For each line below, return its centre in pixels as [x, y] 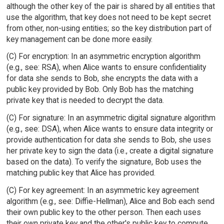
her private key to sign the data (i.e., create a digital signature [110, 151]
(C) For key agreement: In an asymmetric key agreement [102, 190]
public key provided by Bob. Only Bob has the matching [100, 89]
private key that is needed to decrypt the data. [85, 100]
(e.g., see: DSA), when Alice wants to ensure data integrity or [109, 129]
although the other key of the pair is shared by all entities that [110, 6]
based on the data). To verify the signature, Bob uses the [104, 162]
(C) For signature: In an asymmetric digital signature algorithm [111, 118]
